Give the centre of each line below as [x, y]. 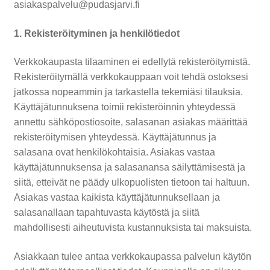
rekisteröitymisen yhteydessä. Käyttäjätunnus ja [115, 137]
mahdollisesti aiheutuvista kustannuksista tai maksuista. [133, 228]
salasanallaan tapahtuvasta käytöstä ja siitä [106, 213]
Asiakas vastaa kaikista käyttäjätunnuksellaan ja [117, 198]
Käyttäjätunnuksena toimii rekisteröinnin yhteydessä [124, 107]
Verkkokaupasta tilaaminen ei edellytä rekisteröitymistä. [132, 62]
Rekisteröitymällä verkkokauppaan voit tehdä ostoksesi [131, 77]
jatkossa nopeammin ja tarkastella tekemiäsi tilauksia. [128, 92]
